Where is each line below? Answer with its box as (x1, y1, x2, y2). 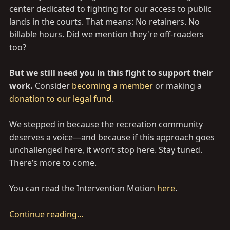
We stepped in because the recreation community (9, 119, 203, 130)
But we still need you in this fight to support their (9, 67, 213, 79)
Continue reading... (9, 208, 83, 220)
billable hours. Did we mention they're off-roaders (9, 29, 204, 40)
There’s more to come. (9, 157, 97, 168)
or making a (153, 80, 202, 91)
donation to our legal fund (9, 93, 112, 104)
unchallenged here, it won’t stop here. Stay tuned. (9, 144, 202, 156)
